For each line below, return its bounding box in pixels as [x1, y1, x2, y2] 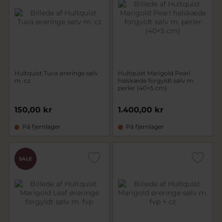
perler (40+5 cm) [118, 84, 167, 92]
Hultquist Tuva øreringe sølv [14, 69, 98, 77]
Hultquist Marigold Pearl [118, 69, 190, 77]
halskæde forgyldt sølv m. [118, 77, 195, 84]
